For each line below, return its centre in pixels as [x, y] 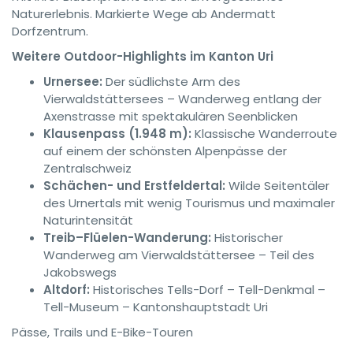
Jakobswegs [80, 272]
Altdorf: [67, 290]
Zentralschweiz [87, 168]
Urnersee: [73, 82]
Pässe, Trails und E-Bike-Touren [102, 332]
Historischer [247, 238]
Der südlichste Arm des [171, 82]
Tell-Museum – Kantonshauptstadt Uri [156, 307]
